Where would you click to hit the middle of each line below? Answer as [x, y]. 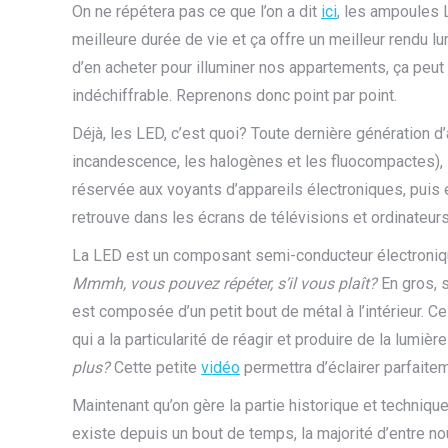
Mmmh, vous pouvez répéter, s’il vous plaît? [226, 283]
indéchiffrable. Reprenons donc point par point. [234, 95]
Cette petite [155, 367]
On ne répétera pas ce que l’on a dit [196, 11]
